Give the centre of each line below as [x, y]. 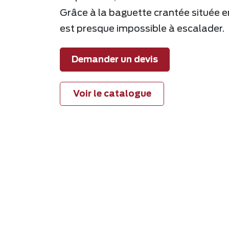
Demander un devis [115, 60]
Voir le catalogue [112, 94]
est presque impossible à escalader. [143, 29]
